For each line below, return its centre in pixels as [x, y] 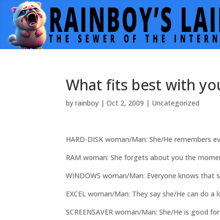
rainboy [87, 103]
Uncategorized [176, 103]
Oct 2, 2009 [125, 103]
